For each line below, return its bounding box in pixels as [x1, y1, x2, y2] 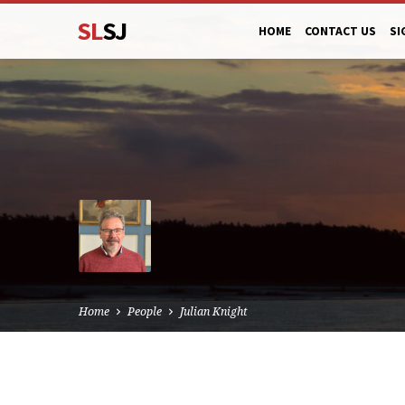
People [127, 304, 162, 320]
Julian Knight [180, 304, 248, 320]
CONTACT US [305, 24, 376, 39]
